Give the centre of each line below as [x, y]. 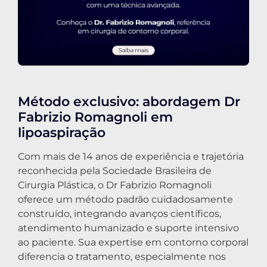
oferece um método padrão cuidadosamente [125, 200]
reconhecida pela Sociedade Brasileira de [115, 171]
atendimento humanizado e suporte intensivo [128, 228]
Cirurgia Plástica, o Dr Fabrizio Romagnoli [115, 185]
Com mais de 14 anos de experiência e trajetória [131, 157]
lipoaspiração [62, 133]
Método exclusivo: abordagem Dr [129, 102]
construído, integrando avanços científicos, [119, 214]
